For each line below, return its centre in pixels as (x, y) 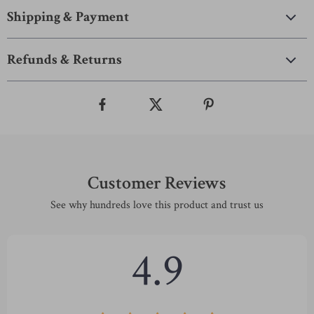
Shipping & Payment (68, 17)
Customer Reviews (157, 183)
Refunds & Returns (64, 60)
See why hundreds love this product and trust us (157, 205)
